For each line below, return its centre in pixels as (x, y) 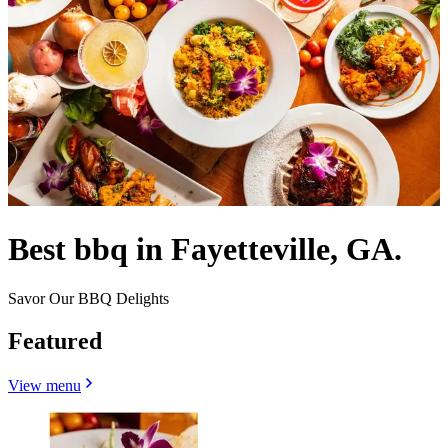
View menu (44, 385)
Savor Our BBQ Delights (88, 298)
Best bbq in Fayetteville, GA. (205, 249)
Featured (55, 340)
